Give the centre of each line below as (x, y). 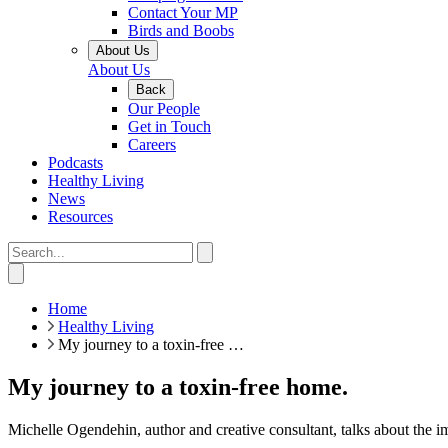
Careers (152, 144)
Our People (164, 108)
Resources (80, 216)
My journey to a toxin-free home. (178, 386)
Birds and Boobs (181, 30)
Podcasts (75, 162)
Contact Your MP (183, 12)
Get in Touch (169, 126)
